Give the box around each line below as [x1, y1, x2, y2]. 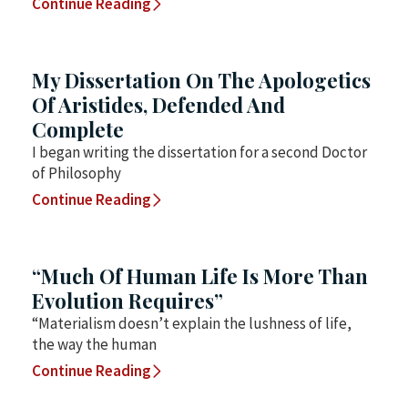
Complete [32, 116, 124, 143]
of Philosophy [32, 163, 121, 183]
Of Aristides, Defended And [32, 91, 285, 118]
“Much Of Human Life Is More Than [32, 262, 368, 290]
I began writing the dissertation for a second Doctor [32, 142, 367, 162]
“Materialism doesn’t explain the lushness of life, [32, 313, 352, 333]
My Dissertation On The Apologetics [32, 66, 371, 94]
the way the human [32, 334, 157, 354]
